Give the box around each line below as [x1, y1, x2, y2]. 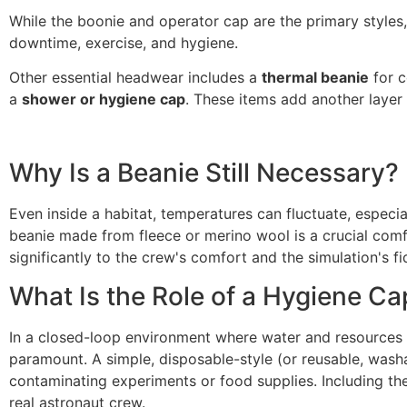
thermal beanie [262, 68, 369, 87]
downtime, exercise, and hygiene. [9, 34, 238, 53]
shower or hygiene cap [22, 90, 185, 109]
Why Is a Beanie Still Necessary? [9, 157, 399, 189]
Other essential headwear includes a [9, 68, 262, 87]
